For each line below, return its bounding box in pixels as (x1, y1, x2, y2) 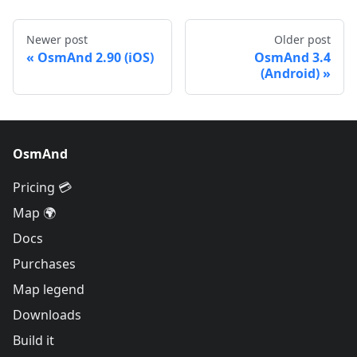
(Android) (261, 64, 320, 82)
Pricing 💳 (13, 178, 72, 196)
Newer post (26, 31, 88, 47)
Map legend (13, 280, 84, 298)
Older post (274, 31, 331, 47)
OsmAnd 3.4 (254, 48, 331, 66)
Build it (13, 331, 54, 349)
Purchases (13, 255, 76, 273)
